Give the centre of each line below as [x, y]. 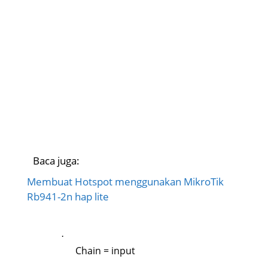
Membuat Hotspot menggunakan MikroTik [125, 181]
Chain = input [105, 251]
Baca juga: [56, 160]
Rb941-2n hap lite [68, 196]
